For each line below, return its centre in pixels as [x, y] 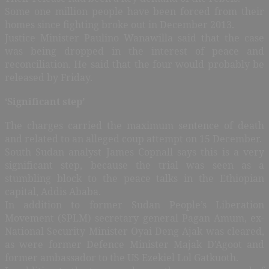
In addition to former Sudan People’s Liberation [134, 204]
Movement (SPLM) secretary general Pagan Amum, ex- [134, 218]
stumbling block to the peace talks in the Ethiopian [134, 178]
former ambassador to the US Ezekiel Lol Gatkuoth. [122, 257]
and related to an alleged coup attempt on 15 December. [133, 138]
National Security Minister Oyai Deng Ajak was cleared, [134, 231]
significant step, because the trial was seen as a [134, 165]
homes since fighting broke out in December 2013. [119, 24]
